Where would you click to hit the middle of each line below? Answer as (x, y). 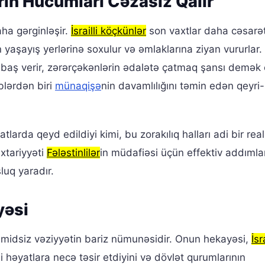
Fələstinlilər (73, 153)
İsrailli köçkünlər (109, 31)
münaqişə (78, 86)
